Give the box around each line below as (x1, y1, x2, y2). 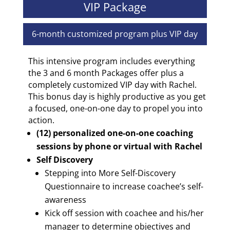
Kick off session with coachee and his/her (44, 207, 204, 219)
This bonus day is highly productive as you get (28, 91, 206, 103)
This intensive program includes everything (28, 55, 195, 67)
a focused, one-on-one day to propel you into (28, 103, 203, 114)
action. (28, 114, 54, 126)
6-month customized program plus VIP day (32, 28, 198, 40)
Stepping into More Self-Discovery (44, 167, 176, 179)
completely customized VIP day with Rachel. (28, 79, 197, 91)
